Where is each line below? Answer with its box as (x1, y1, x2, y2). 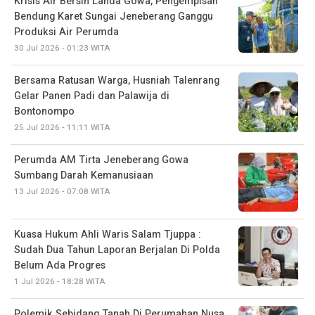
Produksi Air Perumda (14, 24, 119, 39)
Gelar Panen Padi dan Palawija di (14, 88, 169, 103)
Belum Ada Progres (14, 257, 105, 273)
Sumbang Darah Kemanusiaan (14, 167, 153, 183)
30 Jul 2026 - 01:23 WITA (14, 41, 110, 54)
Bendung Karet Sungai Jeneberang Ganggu (14, 8, 213, 24)
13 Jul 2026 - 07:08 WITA (14, 185, 110, 198)
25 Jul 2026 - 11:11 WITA (14, 121, 110, 134)
